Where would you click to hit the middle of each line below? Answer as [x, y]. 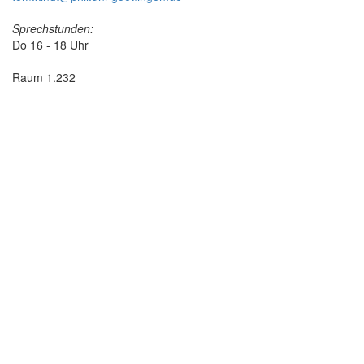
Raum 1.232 [44, 78]
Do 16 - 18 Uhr [50, 45]
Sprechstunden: [53, 29]
